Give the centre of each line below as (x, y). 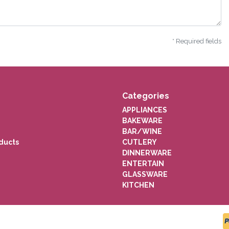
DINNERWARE (147, 153)
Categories (146, 96)
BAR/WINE (142, 131)
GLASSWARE (145, 174)
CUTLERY (140, 142)
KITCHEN (138, 185)
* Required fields (197, 41)
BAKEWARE (142, 120)
